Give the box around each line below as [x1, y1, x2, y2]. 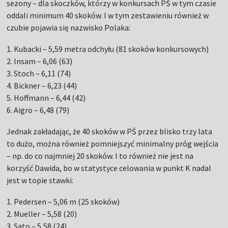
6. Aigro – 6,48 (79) [7, 105, 70, 116]
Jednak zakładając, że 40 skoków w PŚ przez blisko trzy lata [7, 126, 213, 137]
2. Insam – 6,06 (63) [7, 56, 73, 67]
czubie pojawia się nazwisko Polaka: [7, 22, 131, 33]
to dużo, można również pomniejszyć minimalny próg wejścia [7, 138, 219, 149]
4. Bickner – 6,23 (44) [7, 80, 77, 91]
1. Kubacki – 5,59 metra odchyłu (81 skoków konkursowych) [7, 44, 209, 54]
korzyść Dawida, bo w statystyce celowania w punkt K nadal [7, 163, 212, 174]
